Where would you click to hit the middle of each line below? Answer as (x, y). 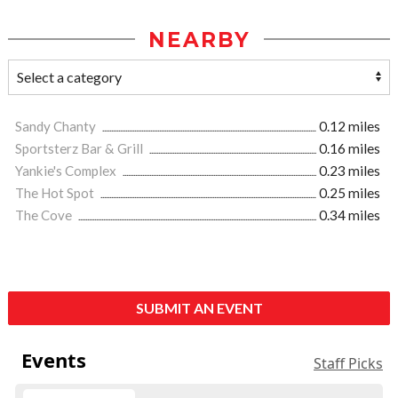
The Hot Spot (56, 192)
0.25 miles (350, 192)
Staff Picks (348, 363)
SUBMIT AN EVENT (199, 307)
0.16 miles (350, 148)
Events (53, 359)
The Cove (45, 215)
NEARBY (199, 40)
